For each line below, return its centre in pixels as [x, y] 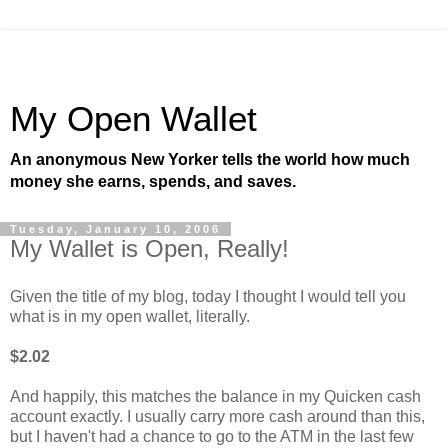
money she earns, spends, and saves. [153, 181]
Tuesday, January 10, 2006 [115, 229]
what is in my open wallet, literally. [130, 316]
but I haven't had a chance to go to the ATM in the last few [212, 436]
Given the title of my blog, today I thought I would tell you [208, 296]
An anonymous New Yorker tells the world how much [210, 159]
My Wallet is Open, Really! [149, 248]
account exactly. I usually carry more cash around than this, [217, 416]
